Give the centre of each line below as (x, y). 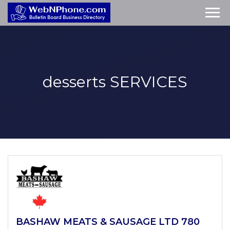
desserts (74, 82)
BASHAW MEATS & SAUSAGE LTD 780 (108, 222)
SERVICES (147, 82)
